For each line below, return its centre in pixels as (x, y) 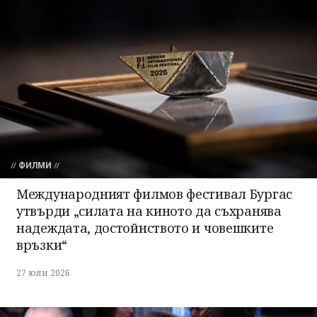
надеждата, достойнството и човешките (145, 228)
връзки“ (42, 245)
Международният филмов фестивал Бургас (154, 194)
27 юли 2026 (43, 273)
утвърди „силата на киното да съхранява (149, 211)
